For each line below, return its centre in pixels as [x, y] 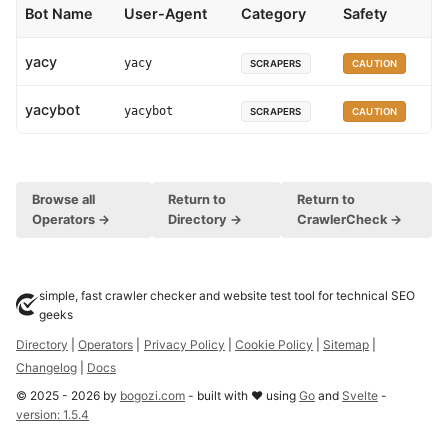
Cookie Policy [274, 344]
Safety [365, 13]
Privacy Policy [184, 344]
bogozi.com [152, 395]
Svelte [360, 395]
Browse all [63, 199]
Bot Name [59, 13]
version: [39, 414]
